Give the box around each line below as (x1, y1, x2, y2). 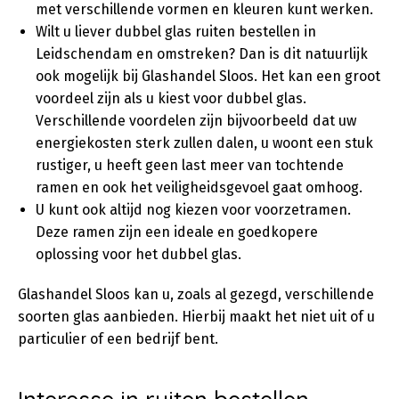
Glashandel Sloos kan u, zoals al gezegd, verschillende (18, 286, 374, 303)
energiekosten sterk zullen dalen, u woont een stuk (36, 134, 373, 151)
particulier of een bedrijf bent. (18, 330, 218, 347)
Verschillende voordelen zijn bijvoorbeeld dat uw (36, 112, 356, 129)
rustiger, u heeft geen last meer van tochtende (36, 157, 344, 174)
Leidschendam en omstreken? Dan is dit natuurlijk (36, 45, 368, 62)
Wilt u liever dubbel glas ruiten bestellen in (36, 23, 316, 40)
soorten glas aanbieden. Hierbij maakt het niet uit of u (18, 308, 375, 325)
